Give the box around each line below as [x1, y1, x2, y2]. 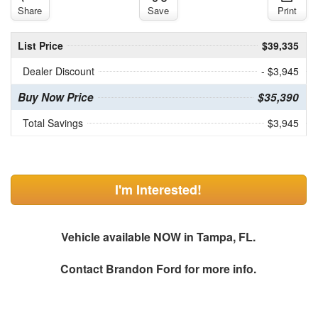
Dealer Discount [22, 64, 94, 79]
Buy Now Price [17, 89, 94, 106]
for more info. [182, 261, 257, 278]
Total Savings [22, 116, 83, 131]
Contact [60, 261, 106, 278]
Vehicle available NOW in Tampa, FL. [61, 229, 256, 246]
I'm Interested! [115, 180, 202, 199]
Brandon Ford [106, 261, 182, 278]
